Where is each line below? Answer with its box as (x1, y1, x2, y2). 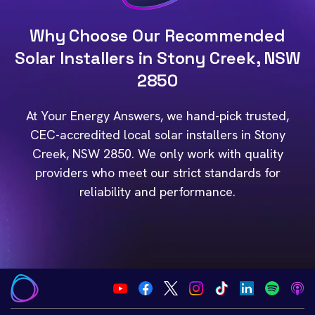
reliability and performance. (79, 184, 236, 200)
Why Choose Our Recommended (30, 25, 285, 46)
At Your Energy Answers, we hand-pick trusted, (26, 108, 289, 124)
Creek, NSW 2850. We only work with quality (32, 146, 283, 162)
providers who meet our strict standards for (34, 165, 281, 181)
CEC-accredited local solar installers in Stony (30, 127, 285, 143)
